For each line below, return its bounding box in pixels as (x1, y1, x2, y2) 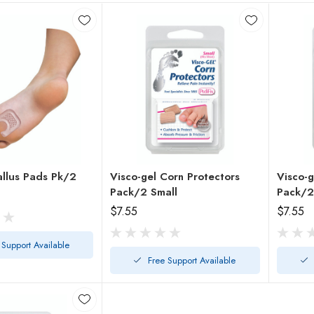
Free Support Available (148, 253, 236, 267)
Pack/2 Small (151, 184, 178, 200)
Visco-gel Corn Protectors (110, 168, 240, 184)
